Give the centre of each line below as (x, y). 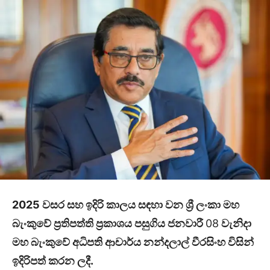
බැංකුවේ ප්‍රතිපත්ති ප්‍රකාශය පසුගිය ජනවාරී (109, 224)
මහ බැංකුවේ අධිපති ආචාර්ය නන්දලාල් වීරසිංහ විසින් (133, 242)
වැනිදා (235, 224)
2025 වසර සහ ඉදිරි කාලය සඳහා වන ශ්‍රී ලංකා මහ (126, 205)
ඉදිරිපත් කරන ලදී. (53, 261)
